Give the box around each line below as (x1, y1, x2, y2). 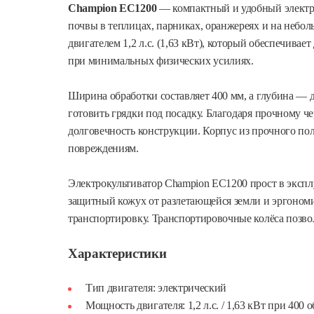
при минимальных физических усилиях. (68, 55, 254, 67)
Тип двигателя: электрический (86, 282, 227, 294)
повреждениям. (68, 142, 139, 154)
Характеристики (68, 246, 167, 261)
